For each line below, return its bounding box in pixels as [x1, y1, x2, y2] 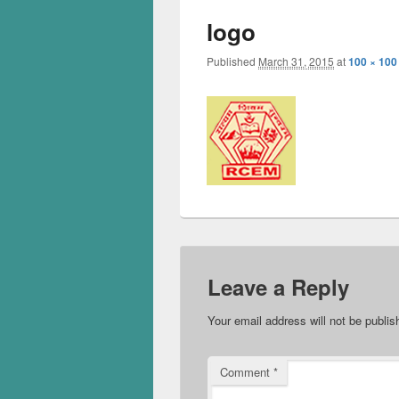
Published [207, 53, 258, 69]
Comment [220, 363, 273, 380]
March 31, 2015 [258, 53, 334, 69]
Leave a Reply [208, 272, 349, 302]
